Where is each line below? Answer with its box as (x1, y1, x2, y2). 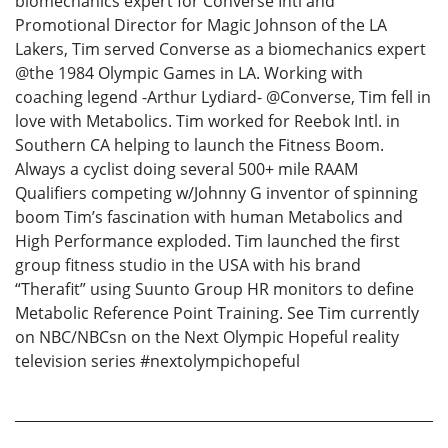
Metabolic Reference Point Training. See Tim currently (15, 301, 419, 324)
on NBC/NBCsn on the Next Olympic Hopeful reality (15, 325, 399, 348)
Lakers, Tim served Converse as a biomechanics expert (15, 37, 426, 60)
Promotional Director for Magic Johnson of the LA (15, 13, 387, 36)
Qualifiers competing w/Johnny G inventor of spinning (15, 181, 418, 204)
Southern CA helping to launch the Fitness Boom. (15, 133, 384, 156)
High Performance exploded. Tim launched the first (15, 229, 400, 252)
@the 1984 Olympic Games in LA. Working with (15, 61, 363, 84)
